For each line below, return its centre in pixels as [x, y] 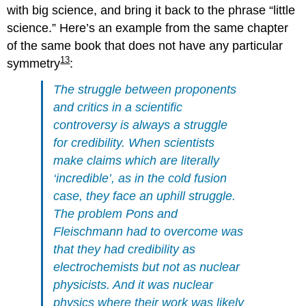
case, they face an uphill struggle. [145, 196]
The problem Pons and [116, 214]
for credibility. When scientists [134, 143]
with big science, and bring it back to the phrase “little [151, 10]
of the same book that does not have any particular [145, 45]
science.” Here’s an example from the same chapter [148, 28]
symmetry [34, 63]
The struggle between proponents [145, 90]
